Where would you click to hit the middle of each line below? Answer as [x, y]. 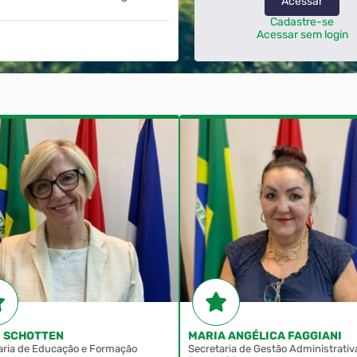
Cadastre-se [302, 22]
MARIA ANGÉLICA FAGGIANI [265, 336]
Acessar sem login [302, 34]
